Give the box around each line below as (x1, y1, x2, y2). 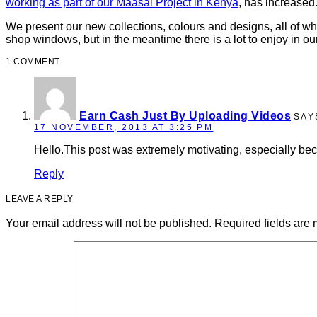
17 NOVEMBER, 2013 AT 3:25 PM (34, 122, 214, 132)
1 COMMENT (6, 56, 60, 67)
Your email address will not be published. (6, 217, 212, 229)
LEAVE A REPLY (6, 193, 74, 204)
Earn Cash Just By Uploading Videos (79, 109, 291, 122)
